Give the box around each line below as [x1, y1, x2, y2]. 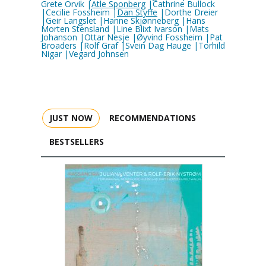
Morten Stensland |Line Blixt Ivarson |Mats [41, 23, 209, 34]
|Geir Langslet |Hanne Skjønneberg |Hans [41, 15, 205, 26]
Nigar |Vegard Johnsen [41, 48, 129, 59]
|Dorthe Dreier [157, 7, 218, 18]
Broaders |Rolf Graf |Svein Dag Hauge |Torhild [41, 40, 225, 51]
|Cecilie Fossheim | [41, 7, 117, 18]
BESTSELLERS [49, 136, 104, 147]
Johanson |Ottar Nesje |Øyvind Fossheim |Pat [41, 31, 223, 43]
